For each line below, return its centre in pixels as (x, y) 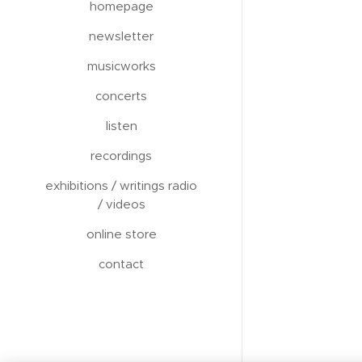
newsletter (121, 36)
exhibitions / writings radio (121, 185)
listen (121, 125)
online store (121, 234)
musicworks (121, 65)
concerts (121, 95)
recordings (121, 155)
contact (121, 263)
